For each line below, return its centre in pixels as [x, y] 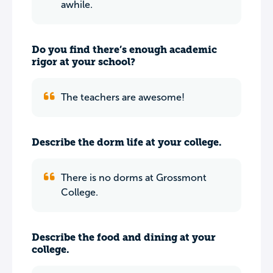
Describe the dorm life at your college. [127, 142]
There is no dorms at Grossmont [134, 178]
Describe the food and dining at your [124, 237]
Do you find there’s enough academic [124, 50]
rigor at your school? [83, 62]
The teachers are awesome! [123, 97]
